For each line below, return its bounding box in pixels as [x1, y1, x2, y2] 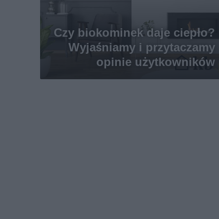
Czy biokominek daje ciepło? [53, 25, 215, 40]
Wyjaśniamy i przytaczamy [68, 40, 215, 54]
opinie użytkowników [96, 55, 215, 69]
